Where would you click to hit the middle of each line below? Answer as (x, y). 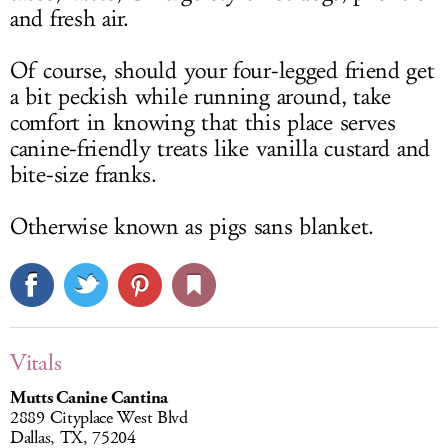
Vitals (36, 363)
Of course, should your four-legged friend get (222, 71)
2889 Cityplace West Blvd (99, 418)
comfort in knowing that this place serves (203, 123)
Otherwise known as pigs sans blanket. (192, 227)
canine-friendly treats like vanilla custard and (220, 149)
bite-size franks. (83, 175)
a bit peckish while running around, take (201, 97)
